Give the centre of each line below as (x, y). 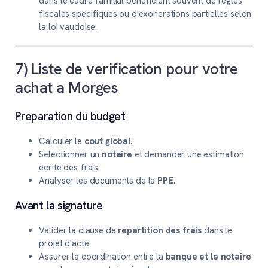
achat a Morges (67, 87)
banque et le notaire (208, 257)
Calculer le (62, 141)
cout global (107, 141)
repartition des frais (160, 231)
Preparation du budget (70, 117)
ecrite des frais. (69, 168)
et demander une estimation (188, 155)
